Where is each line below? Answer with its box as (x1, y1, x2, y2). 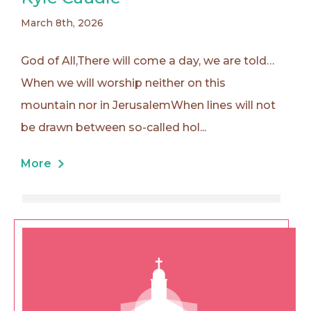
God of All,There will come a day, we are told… (21, 53, 274, 67)
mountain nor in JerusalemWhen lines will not (21, 98, 276, 112)
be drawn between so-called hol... (21, 120, 206, 134)
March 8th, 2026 (21, 16, 103, 29)
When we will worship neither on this (21, 76, 226, 90)
